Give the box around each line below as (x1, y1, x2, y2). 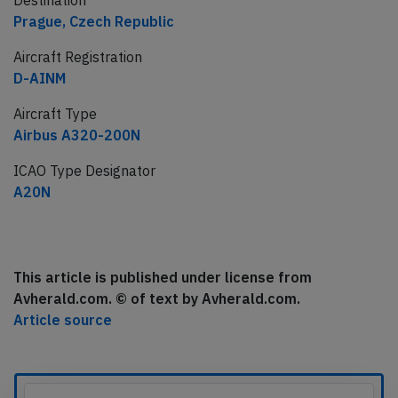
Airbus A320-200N (13, 126, 140, 145)
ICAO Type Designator (13, 162, 155, 180)
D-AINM (13, 69, 66, 88)
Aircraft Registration (13, 48, 142, 67)
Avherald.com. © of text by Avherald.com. (13, 290, 300, 308)
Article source (13, 311, 112, 330)
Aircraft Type (13, 105, 97, 123)
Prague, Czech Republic (13, 12, 174, 31)
